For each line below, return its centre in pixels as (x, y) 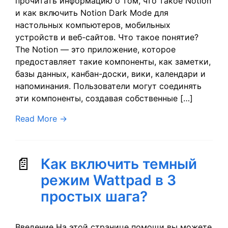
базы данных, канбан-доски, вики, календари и (110, 74)
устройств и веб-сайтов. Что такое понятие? (107, 37)
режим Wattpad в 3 (108, 180)
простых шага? (94, 196)
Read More (36, 119)
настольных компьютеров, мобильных (93, 25)
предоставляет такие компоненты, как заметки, (113, 62)
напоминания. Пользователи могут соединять (108, 86)
